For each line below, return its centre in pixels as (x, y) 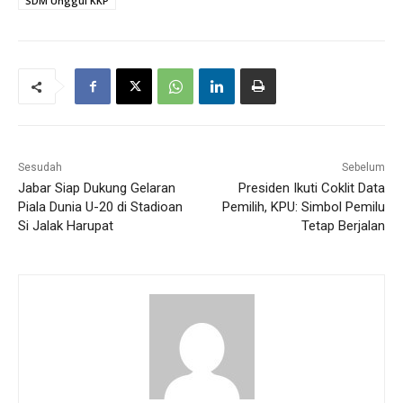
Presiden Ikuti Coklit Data (311, 188)
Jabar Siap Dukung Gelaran (97, 188)
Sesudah (40, 168)
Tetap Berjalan (343, 226)
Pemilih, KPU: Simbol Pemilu (303, 207)
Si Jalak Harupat (66, 226)
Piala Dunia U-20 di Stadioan (100, 207)
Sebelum (363, 168)
